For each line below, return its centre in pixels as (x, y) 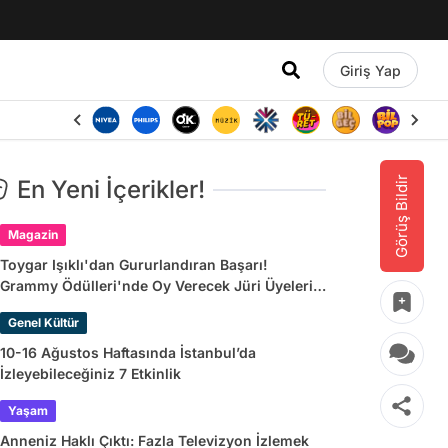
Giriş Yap (370, 70)
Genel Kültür (43, 322)
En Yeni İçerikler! (111, 189)
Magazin (33, 234)
